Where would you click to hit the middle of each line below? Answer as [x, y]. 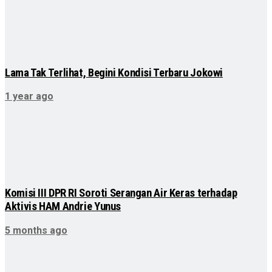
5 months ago [36, 230]
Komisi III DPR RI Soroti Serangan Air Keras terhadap [121, 193]
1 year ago [29, 97]
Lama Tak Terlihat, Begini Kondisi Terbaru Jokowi [114, 73]
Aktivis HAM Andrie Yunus [63, 207]
